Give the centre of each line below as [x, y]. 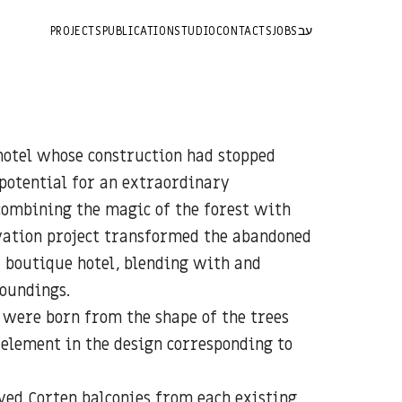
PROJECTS [76, 31]
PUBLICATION [138, 31]
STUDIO [195, 31]
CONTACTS [244, 31]
